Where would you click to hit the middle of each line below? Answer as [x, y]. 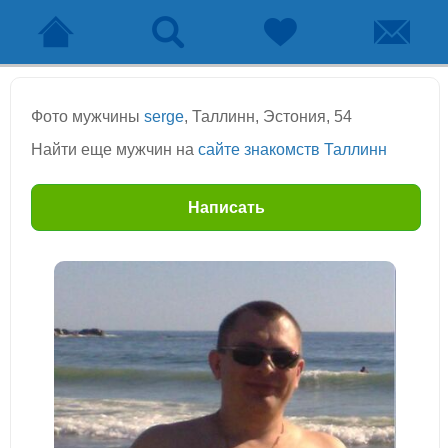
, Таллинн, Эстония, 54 [268, 116]
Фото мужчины [87, 116]
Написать [226, 207]
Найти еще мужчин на [114, 149]
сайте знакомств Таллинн [292, 149]
